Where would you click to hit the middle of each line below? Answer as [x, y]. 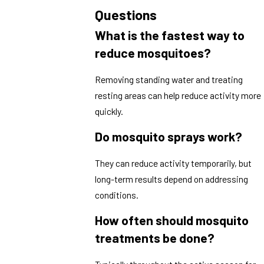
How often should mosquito [172, 220]
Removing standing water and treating [169, 79]
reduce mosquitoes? [153, 53]
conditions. [117, 194]
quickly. [109, 111]
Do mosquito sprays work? [169, 137]
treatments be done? [155, 238]
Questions [126, 15]
